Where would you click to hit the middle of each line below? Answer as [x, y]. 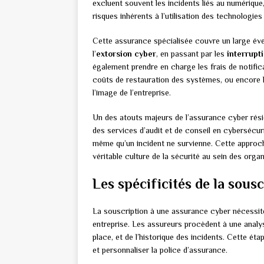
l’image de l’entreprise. [132, 93]
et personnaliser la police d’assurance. [160, 250]
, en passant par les [192, 54]
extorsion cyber [126, 54]
